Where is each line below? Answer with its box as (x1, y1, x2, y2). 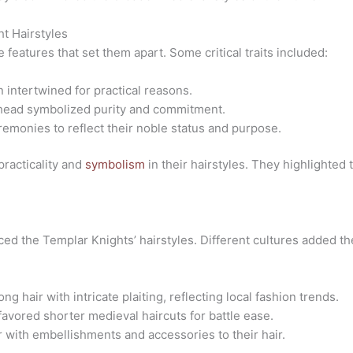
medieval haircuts (88, 308, 188, 324)
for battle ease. (187, 308, 274, 324)
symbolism (85, 157, 146, 173)
